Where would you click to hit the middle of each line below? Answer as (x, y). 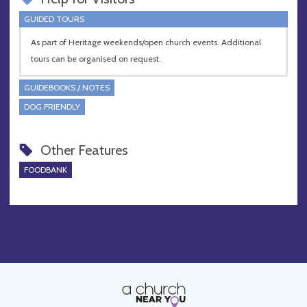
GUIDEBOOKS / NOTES (67, 87)
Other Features (84, 150)
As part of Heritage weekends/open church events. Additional (146, 42)
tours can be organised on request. (96, 59)
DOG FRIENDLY (52, 106)
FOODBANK (46, 170)
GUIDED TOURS (54, 19)
